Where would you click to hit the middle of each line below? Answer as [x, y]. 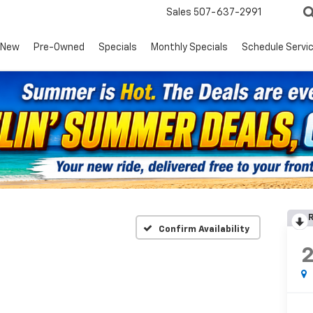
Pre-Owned [59, 48]
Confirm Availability [204, 229]
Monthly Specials [189, 48]
